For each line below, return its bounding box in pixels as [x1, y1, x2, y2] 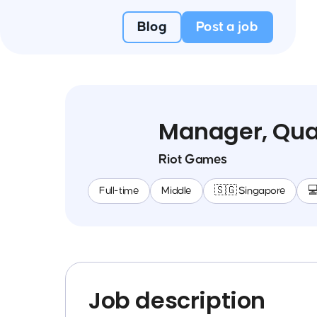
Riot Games [158, 153, 227, 166]
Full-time [99, 185, 139, 196]
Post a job [196, 20, 259, 34]
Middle [161, 185, 192, 196]
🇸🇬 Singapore [214, 185, 286, 196]
